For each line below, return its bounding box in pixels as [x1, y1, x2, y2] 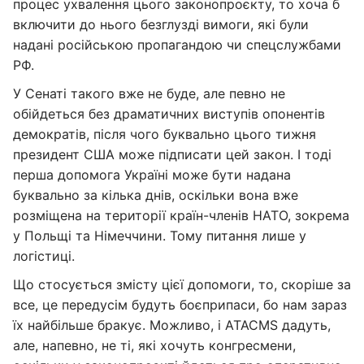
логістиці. [13, 248, 75, 264]
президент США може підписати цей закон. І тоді [13, 146, 331, 162]
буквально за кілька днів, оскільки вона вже [13, 187, 298, 203]
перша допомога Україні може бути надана [13, 167, 291, 183]
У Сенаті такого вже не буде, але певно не [13, 85, 285, 102]
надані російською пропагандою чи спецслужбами [13, 37, 341, 53]
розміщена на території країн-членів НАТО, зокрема [13, 207, 349, 223]
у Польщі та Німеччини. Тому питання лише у [13, 227, 306, 244]
